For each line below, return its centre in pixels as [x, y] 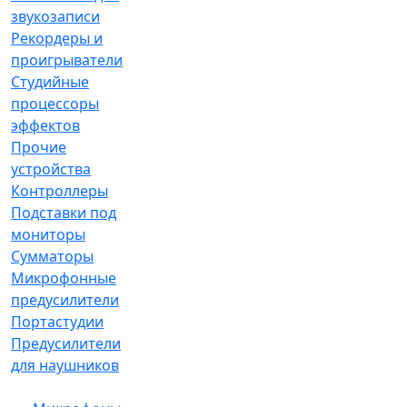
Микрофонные [64, 278]
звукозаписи [55, 16]
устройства [51, 169]
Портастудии [57, 322]
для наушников [65, 365]
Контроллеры [60, 191]
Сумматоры [52, 256]
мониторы [48, 234]
